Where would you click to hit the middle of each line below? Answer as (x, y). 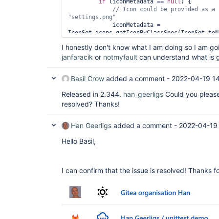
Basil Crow (88, 78)
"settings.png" (92, 17)
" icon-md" (92, 41)
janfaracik (77, 57)
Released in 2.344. (92, 94)
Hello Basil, (79, 141)
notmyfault (120, 57)
